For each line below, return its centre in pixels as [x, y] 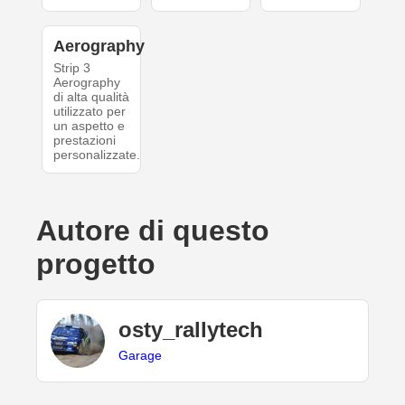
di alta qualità [91, 96]
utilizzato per [89, 111]
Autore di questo [153, 230]
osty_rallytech [191, 330]
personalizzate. [96, 154]
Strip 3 [71, 67]
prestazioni [84, 140]
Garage [140, 356]
